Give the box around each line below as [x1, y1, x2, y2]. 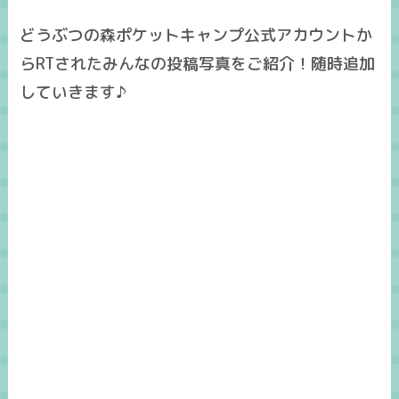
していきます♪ [20, 81, 126, 104]
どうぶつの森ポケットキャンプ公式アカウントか [20, 24, 373, 47]
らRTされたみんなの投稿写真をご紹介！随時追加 [20, 53, 376, 76]
